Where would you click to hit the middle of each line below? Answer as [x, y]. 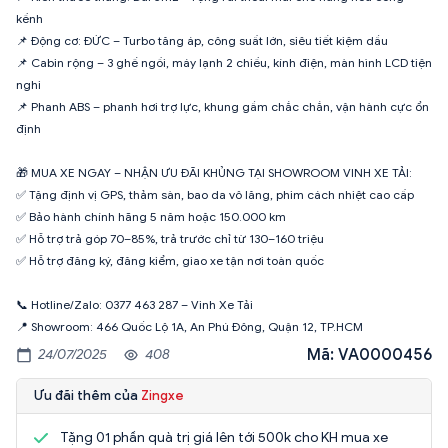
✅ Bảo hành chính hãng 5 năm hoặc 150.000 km [151, 216]
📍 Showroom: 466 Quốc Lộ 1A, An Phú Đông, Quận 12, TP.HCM [189, 326]
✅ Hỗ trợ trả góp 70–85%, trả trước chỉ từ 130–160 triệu [170, 238]
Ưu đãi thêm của [87, 395]
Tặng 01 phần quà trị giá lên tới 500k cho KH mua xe [224, 437]
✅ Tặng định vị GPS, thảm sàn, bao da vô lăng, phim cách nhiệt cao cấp [215, 194]
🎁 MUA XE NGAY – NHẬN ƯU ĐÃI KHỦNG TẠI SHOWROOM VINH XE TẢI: [214, 172]
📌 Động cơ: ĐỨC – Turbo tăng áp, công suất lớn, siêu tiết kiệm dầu [202, 40]
